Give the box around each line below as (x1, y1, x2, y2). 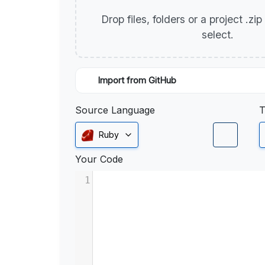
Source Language (75, 104, 155, 116)
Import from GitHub (98, 75, 176, 86)
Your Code (75, 153, 123, 166)
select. (201, 28, 237, 41)
